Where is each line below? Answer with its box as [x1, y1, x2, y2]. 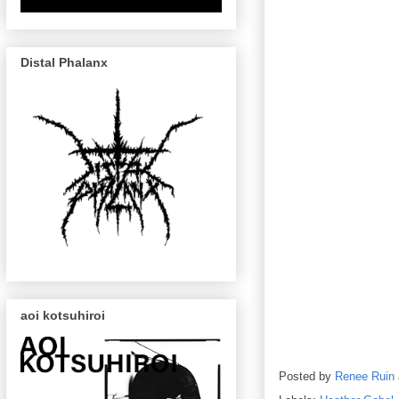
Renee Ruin [335, 370, 395, 384]
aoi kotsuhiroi [20, 307, 105, 322]
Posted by [279, 370, 335, 384]
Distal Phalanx [20, 55, 108, 70]
